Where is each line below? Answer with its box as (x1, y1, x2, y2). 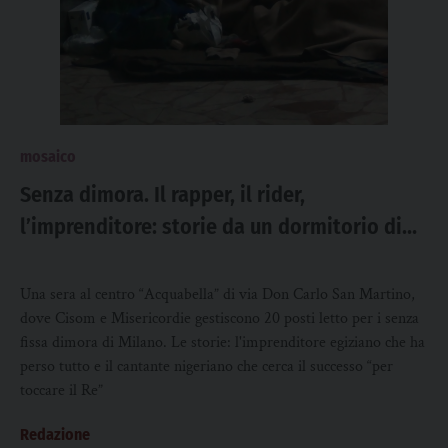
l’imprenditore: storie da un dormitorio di (20, 213, 402, 240)
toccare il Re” (20, 380, 103, 401)
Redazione (20, 425, 90, 444)
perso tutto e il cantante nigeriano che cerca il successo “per (20, 356, 393, 377)
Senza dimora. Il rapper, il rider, (20, 181, 305, 208)
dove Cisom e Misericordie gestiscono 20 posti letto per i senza (20, 308, 419, 329)
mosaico (20, 147, 76, 166)
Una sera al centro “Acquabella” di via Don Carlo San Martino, (20, 284, 415, 305)
